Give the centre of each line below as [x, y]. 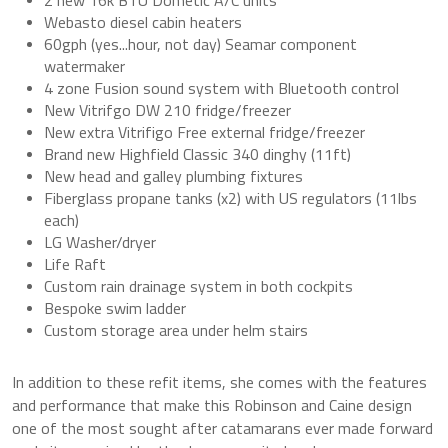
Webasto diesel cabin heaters [143, 21]
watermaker [84, 65]
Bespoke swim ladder [115, 307]
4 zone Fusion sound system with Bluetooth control [221, 87]
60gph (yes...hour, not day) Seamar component [200, 43]
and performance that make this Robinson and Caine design [212, 404]
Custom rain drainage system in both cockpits [198, 285]
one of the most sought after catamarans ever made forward [222, 427]
